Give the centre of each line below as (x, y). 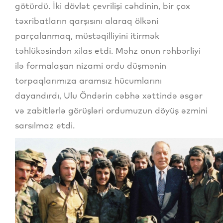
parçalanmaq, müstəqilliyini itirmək (87, 36)
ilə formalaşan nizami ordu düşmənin (91, 66)
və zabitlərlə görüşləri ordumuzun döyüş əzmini (111, 111)
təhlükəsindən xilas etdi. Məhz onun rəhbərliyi (108, 51)
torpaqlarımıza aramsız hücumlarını (88, 81)
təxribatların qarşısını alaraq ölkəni (87, 21)
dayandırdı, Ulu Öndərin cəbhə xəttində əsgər (109, 96)
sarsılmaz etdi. (45, 125)
